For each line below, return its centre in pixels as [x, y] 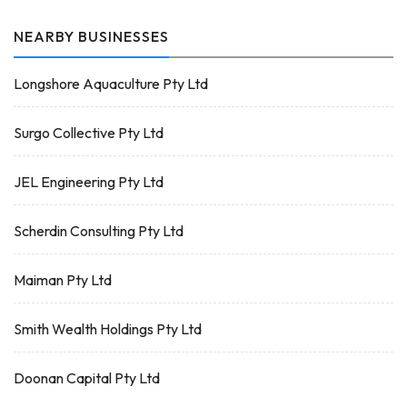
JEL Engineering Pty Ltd [89, 182]
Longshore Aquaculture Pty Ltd [111, 84]
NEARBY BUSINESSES [91, 36]
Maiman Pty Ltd [63, 280]
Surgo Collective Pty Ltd [89, 133]
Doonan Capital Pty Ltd [87, 378]
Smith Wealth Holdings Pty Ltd [108, 329]
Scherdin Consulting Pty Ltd [99, 231]
